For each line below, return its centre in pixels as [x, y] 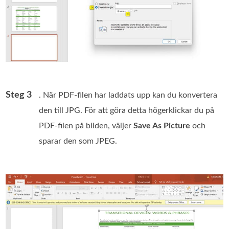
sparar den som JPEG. [78, 141]
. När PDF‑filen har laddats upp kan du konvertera [128, 95]
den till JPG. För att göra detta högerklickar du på [127, 111]
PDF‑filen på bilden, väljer [86, 126]
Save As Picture [162, 126]
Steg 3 [19, 95]
